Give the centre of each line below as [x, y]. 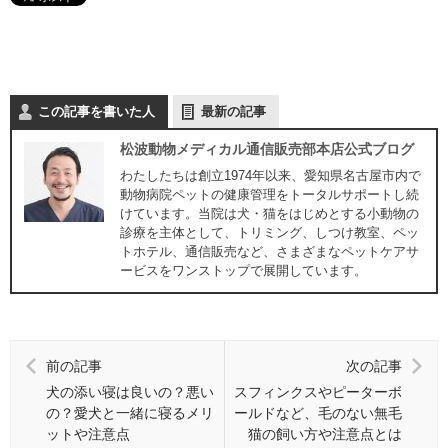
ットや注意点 [88, 433]
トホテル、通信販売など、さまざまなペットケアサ [269, 251]
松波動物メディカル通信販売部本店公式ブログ [267, 148]
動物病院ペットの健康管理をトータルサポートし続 [269, 194]
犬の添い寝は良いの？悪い [130, 391]
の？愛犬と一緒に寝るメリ [130, 412]
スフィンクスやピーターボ [318, 391]
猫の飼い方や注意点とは [325, 433]
